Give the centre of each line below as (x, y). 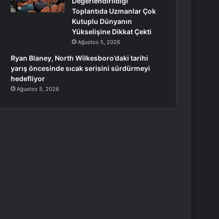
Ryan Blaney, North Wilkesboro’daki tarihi (80, 58)
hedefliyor (28, 78)
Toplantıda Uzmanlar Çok (114, 11)
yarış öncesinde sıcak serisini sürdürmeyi (81, 68)
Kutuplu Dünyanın (102, 21)
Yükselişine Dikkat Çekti (112, 32)
